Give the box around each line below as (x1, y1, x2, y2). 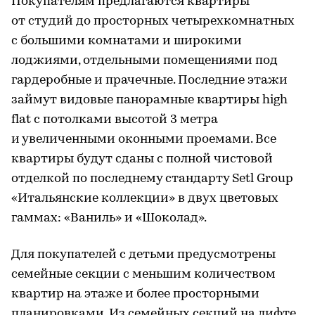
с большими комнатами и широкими (11, 34, 242, 49)
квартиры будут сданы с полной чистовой (11, 153, 273, 167)
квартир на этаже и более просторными (11, 288, 259, 302)
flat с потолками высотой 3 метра (11, 113, 218, 127)
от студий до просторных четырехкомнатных (11, 15, 295, 29)
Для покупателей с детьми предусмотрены (11, 248, 276, 262)
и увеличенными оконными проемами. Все (11, 133, 276, 147)
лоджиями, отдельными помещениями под (11, 54, 278, 68)
